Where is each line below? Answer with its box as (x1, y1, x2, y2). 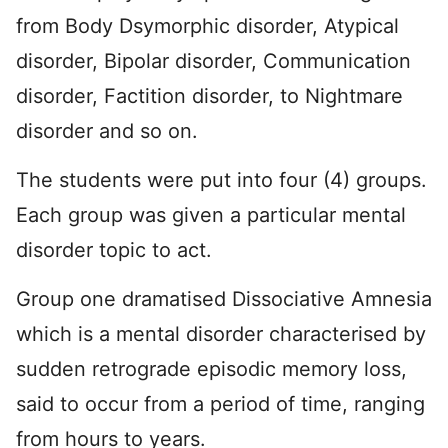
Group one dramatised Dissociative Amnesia (16, 287, 432, 312)
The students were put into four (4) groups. (16, 168, 427, 193)
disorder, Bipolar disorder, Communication (16, 49, 411, 74)
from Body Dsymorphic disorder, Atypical (16, 14, 399, 39)
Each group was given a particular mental (16, 203, 406, 228)
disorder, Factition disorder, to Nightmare (16, 84, 403, 109)
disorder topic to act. (16, 238, 212, 263)
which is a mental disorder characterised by (16, 322, 426, 347)
